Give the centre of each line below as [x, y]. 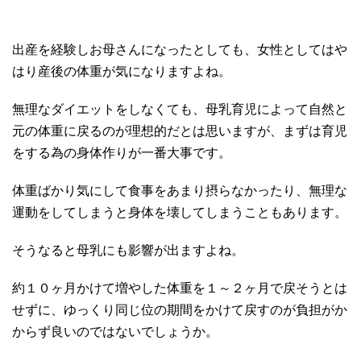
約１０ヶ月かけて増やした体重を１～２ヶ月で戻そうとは [180, 288]
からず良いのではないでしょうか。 [115, 331]
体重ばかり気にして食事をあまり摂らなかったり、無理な [180, 190]
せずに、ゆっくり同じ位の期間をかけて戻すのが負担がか [180, 309]
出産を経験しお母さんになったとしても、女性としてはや [180, 49]
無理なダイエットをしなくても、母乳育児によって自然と [180, 109]
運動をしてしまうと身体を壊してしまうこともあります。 [180, 212]
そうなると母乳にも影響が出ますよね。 [128, 250]
